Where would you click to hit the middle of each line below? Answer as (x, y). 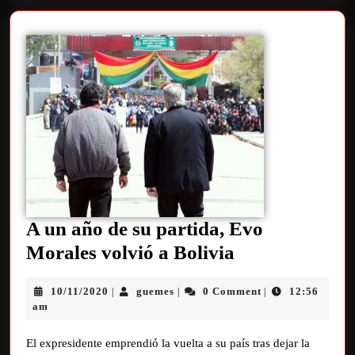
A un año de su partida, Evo (145, 228)
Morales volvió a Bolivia (130, 252)
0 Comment (232, 291)
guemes (156, 291)
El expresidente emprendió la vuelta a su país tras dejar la (168, 343)
